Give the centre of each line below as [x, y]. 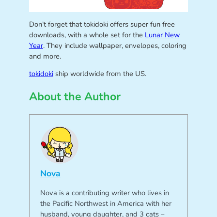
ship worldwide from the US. [100, 73]
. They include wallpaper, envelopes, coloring [115, 46]
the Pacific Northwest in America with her [106, 203]
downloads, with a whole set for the [87, 35]
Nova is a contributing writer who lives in [104, 193]
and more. [45, 56]
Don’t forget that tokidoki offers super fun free [102, 24]
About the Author [75, 97]
